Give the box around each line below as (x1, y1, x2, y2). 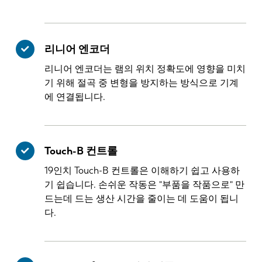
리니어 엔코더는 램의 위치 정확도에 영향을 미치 (44, 63, 246, 74)
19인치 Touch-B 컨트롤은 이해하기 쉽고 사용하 (44, 165, 240, 177)
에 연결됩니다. (44, 91, 106, 102)
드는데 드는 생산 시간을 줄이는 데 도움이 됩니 (44, 193, 239, 205)
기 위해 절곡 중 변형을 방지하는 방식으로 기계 (44, 77, 239, 88)
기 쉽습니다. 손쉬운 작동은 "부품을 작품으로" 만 (44, 179, 245, 191)
